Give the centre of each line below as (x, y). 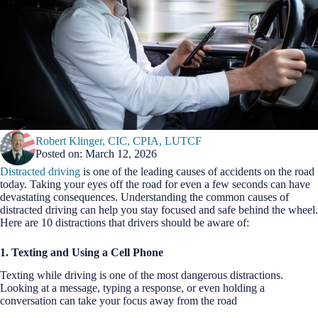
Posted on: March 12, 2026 (96, 153)
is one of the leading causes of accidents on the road (197, 171)
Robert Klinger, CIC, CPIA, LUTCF (119, 141)
